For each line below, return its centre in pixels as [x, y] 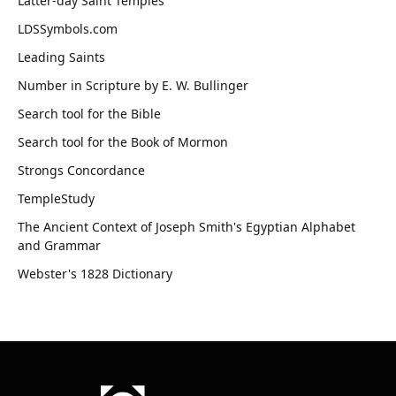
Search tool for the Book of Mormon [123, 142]
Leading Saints [61, 57]
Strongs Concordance [81, 171]
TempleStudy [56, 199]
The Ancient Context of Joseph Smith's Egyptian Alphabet [187, 227]
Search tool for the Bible [89, 114]
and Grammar [59, 246]
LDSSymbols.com [68, 29]
